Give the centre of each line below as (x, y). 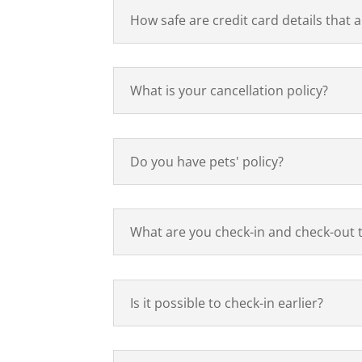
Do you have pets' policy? (207, 161)
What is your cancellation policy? (229, 91)
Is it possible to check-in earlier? (227, 303)
